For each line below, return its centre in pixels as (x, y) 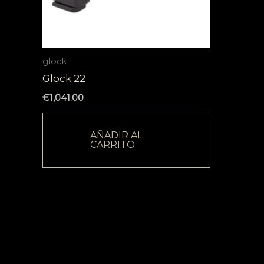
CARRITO (113, 144)
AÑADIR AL (116, 135)
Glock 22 (64, 79)
